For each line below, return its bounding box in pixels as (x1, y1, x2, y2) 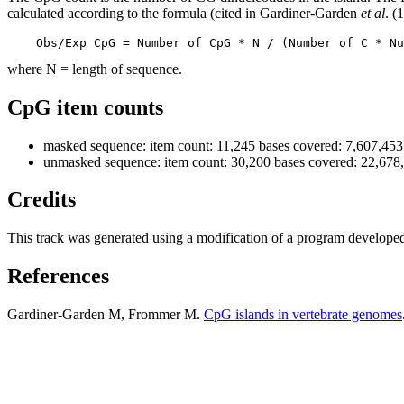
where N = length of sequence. (7, 60, 182, 77)
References (7, 264, 109, 289)
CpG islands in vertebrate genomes (204, 307, 402, 323)
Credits (7, 188, 76, 212)
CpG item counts (7, 95, 163, 119)
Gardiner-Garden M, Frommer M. (7, 307, 204, 323)
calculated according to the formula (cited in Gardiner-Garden (7, 5, 361, 21)
